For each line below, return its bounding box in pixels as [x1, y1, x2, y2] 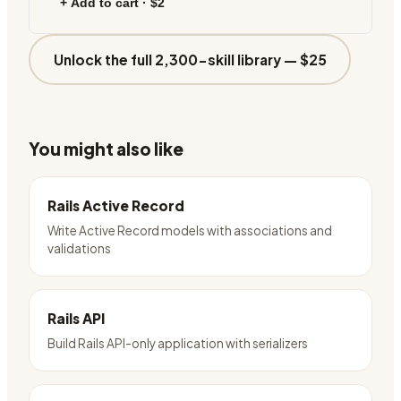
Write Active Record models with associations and [47, 223, 332, 238]
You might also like [29, 138, 183, 159]
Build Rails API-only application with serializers [47, 336, 308, 351]
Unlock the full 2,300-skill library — [53, 50, 300, 68]
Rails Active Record [47, 197, 184, 214]
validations [47, 241, 111, 256]
